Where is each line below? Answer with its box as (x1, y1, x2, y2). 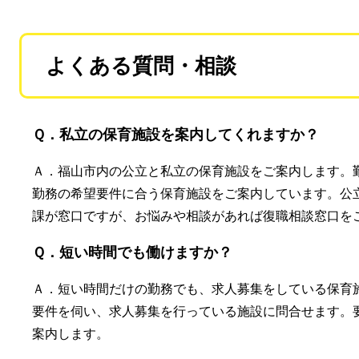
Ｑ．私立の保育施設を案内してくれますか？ (32, 126, 319, 143)
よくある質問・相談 (46, 53, 236, 78)
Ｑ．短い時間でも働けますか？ (32, 244, 232, 260)
